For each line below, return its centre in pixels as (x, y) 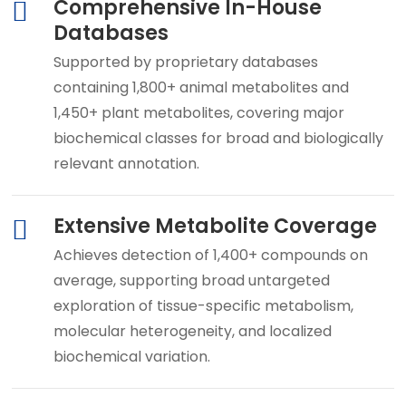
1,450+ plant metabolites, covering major (198, 113)
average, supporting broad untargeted (191, 281)
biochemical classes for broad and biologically (218, 139)
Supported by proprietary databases (185, 63)
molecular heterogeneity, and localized (192, 332)
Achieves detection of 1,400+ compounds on (210, 256)
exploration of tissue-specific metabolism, (203, 306)
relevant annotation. (126, 164)
